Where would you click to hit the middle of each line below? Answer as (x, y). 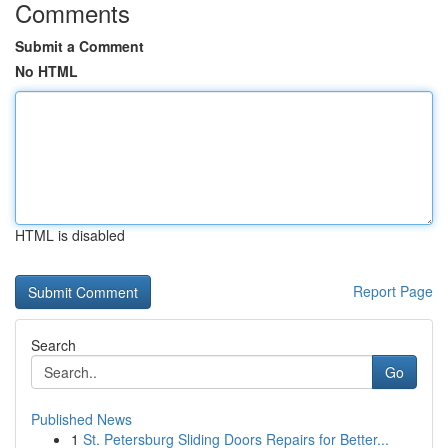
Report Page (393, 291)
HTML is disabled (70, 235)
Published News (81, 419)
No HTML (46, 71)
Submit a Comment (79, 46)
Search (53, 345)
